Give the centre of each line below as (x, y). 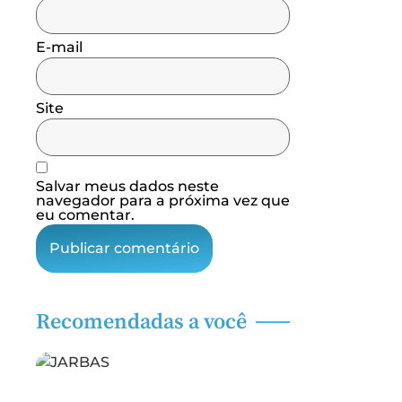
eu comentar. (85, 215)
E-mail (59, 47)
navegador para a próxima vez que (163, 201)
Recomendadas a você (141, 322)
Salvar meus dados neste (127, 186)
